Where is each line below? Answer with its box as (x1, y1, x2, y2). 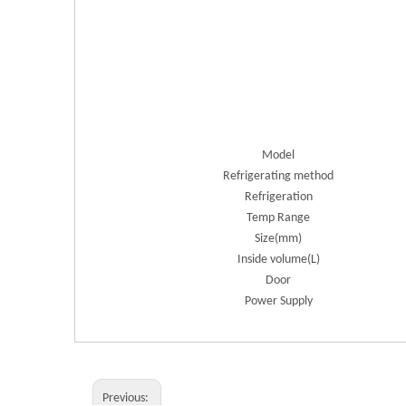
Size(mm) (255, 231, 302, 246)
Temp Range (246, 210, 310, 225)
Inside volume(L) (237, 252, 320, 266)
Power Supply (244, 294, 313, 308)
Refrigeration (244, 189, 313, 204)
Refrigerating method (223, 169, 333, 183)
